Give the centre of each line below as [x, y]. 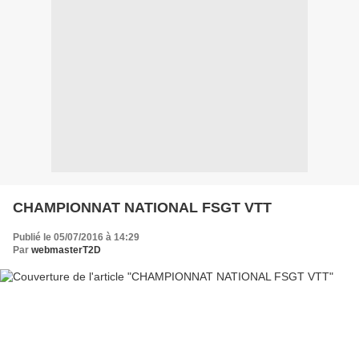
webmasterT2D [66, 250]
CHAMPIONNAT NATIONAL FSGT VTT [142, 208]
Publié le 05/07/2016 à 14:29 [76, 238]
